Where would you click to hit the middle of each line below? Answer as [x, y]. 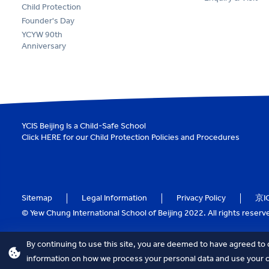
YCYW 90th [42, 34]
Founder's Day [48, 20]
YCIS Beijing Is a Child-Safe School [84, 126]
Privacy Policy [201, 198]
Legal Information [114, 198]
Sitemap [37, 198]
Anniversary [44, 46]
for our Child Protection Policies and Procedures [150, 137]
